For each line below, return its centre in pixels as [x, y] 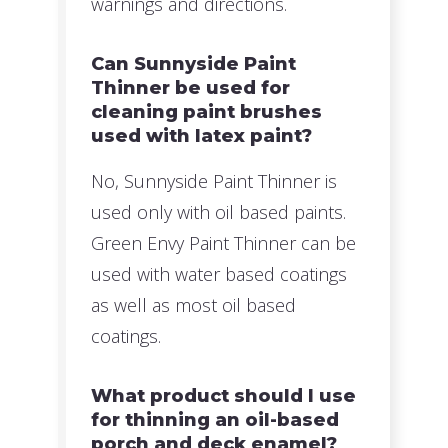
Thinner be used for [191, 87]
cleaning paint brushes [207, 111]
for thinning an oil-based [215, 420]
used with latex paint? [202, 135]
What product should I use [224, 396]
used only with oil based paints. [219, 211]
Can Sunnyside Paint [194, 63]
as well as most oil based [194, 304]
